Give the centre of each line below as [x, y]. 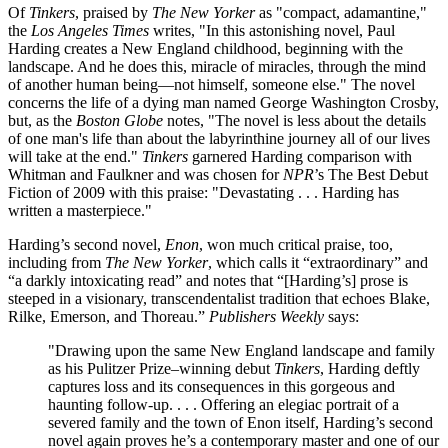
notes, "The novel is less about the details [294, 120]
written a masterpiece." [80, 210]
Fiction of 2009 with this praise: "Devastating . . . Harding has [203, 192]
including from [54, 262]
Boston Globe [119, 120]
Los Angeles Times [90, 30]
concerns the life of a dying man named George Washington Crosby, [223, 102]
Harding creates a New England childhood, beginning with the [205, 48]
